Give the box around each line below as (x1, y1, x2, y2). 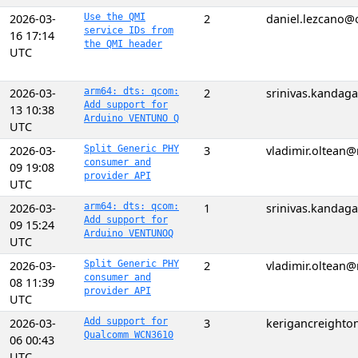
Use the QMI (84, 11, 145, 22)
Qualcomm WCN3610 (84, 329, 173, 340)
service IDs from (84, 25, 173, 36)
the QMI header (84, 38, 162, 50)
